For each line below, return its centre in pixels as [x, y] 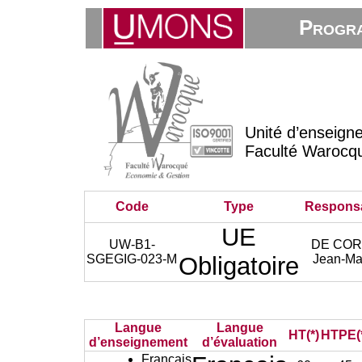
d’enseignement [139, 342]
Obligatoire [239, 266]
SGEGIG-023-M [132, 259]
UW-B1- [132, 244]
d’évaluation [240, 342]
